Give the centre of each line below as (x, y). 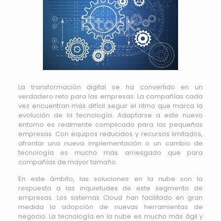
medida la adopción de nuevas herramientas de (110, 207)
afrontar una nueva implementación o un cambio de (110, 143)
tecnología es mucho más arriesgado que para (110, 153)
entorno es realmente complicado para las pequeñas (110, 125)
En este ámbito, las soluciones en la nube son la (110, 179)
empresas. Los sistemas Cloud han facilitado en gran (110, 198)
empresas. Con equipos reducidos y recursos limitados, (110, 134)
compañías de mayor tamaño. (68, 162)
